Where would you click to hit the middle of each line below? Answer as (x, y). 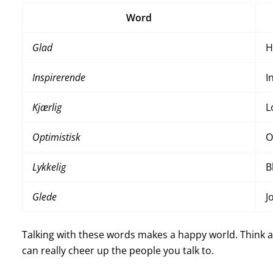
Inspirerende (58, 78)
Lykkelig (49, 167)
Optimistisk (56, 137)
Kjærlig (47, 108)
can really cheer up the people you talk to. (118, 251)
